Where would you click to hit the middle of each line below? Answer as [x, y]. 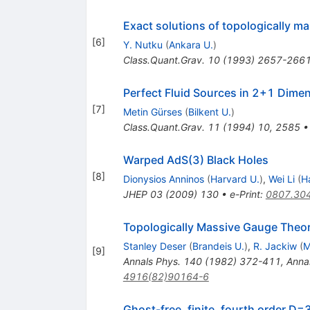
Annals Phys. [152, 261]
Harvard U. [235, 179]
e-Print [245, 194]
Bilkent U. [209, 111]
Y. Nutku [143, 44]
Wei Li [281, 179]
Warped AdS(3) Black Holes [195, 159]
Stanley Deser [154, 246]
